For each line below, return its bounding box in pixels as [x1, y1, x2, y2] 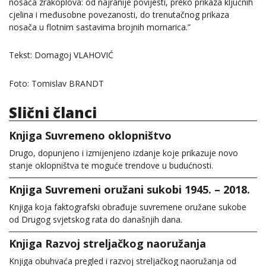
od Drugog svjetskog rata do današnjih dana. [9, 213, 182, 225]
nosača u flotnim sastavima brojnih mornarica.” [9, 21, 191, 33]
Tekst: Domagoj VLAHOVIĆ [9, 49, 113, 61]
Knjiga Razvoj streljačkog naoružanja [9, 236, 206, 251]
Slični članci [9, 102, 97, 122]
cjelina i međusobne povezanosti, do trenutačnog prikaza [9, 9, 229, 21]
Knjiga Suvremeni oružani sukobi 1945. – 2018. [9, 182, 250, 197]
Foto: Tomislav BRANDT [9, 77, 104, 89]
